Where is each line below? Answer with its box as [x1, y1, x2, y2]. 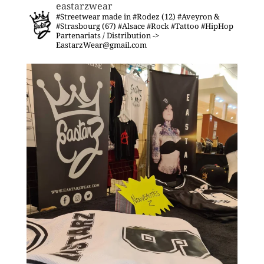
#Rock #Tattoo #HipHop [144, 21, 233, 32]
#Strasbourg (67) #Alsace [55, 21, 145, 32]
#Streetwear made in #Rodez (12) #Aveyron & [55, 11, 220, 22]
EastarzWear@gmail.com [55, 39, 147, 51]
